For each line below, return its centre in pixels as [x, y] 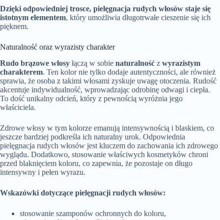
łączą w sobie [93, 63]
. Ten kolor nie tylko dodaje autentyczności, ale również [129, 72]
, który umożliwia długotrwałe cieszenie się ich [138, 18]
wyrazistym [181, 63]
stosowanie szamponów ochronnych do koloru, [93, 214]
